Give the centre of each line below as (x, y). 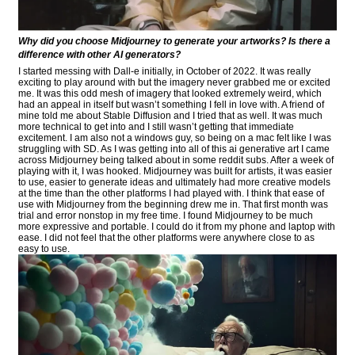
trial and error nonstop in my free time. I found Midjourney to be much (166, 215)
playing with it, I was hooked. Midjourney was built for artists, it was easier (175, 171)
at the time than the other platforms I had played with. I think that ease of (171, 193)
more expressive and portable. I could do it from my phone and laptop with (177, 226)
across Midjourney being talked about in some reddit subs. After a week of (176, 160)
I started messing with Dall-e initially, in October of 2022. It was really (164, 71)
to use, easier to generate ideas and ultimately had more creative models (174, 182)
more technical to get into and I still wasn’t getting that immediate (156, 126)
